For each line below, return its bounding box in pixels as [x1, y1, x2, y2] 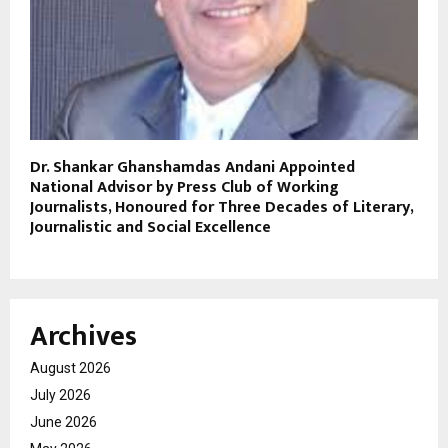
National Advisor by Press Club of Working [30, 173, 339, 201]
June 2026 [30, 413, 97, 430]
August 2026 [30, 359, 111, 376]
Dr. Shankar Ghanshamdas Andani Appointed [30, 153, 355, 181]
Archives [30, 312, 137, 360]
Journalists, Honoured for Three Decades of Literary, [30, 193, 413, 221]
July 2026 [30, 386, 91, 403]
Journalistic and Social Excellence [30, 213, 271, 241]
